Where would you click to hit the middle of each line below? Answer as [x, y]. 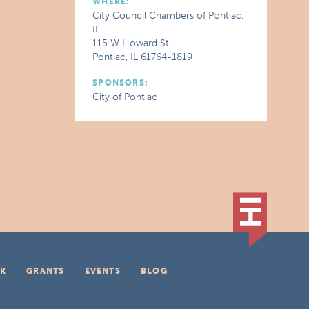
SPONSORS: [121, 83]
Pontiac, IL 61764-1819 [143, 57]
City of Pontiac [125, 97]
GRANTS [46, 271]
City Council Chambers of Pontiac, [168, 16]
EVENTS [102, 271]
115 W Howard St [131, 43]
